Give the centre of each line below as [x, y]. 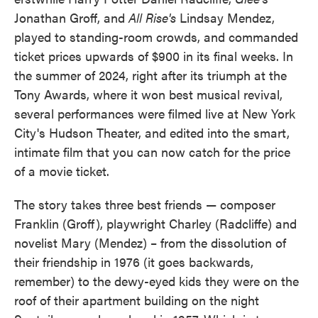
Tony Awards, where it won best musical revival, [148, 94]
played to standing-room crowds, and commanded [156, 36]
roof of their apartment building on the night [137, 300]
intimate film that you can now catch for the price [152, 151]
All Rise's [152, 17]
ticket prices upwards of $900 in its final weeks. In [154, 55]
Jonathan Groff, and [71, 17]
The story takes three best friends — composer [145, 204]
